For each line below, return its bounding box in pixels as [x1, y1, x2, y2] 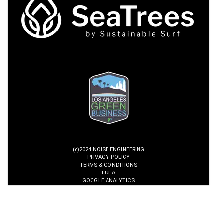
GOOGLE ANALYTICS [82, 177, 135, 184]
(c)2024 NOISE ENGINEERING [72, 146, 145, 153]
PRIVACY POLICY [87, 154, 130, 161]
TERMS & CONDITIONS [79, 162, 138, 169]
